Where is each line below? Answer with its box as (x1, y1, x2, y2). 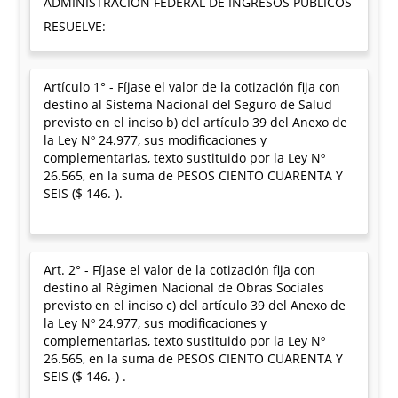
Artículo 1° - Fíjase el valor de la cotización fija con (44, 78, 341, 95)
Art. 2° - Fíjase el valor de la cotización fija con (44, 261, 316, 278)
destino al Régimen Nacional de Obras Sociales (44, 279, 325, 296)
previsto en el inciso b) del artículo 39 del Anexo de (44, 114, 348, 131)
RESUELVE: (44, 18, 107, 35)
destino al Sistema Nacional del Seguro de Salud (44, 96, 333, 113)
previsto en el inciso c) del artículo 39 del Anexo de (44, 297, 346, 314)
